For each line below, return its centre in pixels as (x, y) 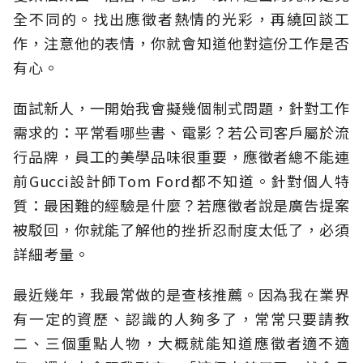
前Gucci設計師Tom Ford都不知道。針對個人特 (181, 181)
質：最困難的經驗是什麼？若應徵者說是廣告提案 (181, 205)
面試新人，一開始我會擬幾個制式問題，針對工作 (181, 108)
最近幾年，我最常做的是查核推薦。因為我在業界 (181, 295)
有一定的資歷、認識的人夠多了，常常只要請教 (181, 319)
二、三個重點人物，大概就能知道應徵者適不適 (181, 343)
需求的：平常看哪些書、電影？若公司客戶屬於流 (181, 132)
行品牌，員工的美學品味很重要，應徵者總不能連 (181, 157)
